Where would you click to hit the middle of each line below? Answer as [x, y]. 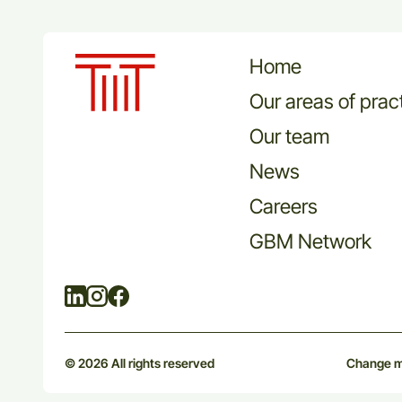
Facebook [161, 295]
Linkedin [113, 295]
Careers [284, 206]
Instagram [139, 295]
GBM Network [310, 241]
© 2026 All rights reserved [140, 363]
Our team [289, 136]
